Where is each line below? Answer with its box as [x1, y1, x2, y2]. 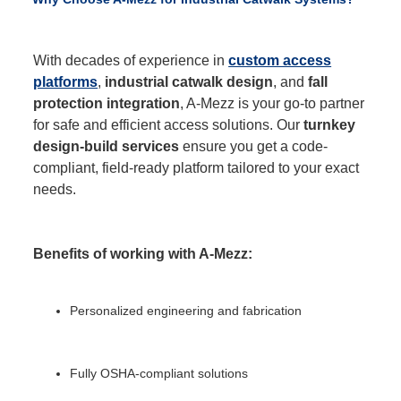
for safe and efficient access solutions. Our [33, 117, 304, 133]
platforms [33, 74, 98, 90]
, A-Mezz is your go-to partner [180, 96, 365, 112]
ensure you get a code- [179, 139, 328, 155]
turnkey [303, 117, 356, 133]
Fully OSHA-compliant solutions [70, 365, 249, 380]
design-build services [33, 139, 180, 155]
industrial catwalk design [105, 74, 274, 90]
